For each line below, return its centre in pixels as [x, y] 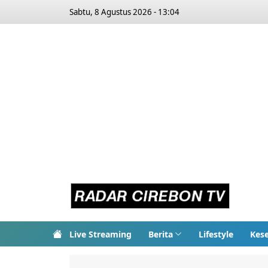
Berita [161, 234]
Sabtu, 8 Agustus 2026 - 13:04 [124, 12]
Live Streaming [100, 234]
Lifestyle [216, 234]
